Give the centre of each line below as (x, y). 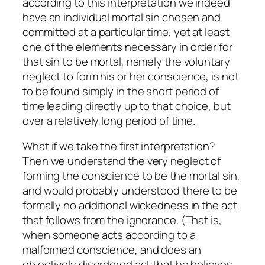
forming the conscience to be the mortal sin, (131, 176)
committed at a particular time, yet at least (126, 32)
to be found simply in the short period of (121, 91)
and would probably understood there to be (130, 191)
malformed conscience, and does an (112, 250)
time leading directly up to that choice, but (127, 106)
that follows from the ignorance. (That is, (122, 220)
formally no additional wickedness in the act (130, 206)
